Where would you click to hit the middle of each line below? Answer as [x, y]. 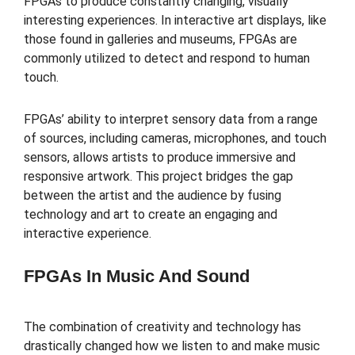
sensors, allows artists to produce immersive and [160, 157]
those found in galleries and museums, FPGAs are [160, 39]
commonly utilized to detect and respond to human [167, 58]
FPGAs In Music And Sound [137, 276]
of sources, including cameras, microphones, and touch [175, 138]
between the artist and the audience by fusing [153, 195]
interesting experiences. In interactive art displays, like [175, 20]
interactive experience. [88, 233]
